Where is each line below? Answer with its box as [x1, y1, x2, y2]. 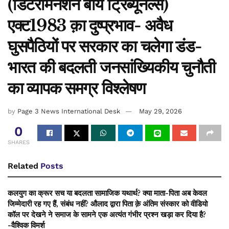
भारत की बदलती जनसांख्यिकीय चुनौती [8, 57, 216, 78]
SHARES [8, 139, 30, 146]
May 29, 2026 [139, 107, 182, 116]
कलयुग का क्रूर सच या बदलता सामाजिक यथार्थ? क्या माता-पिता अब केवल [8, 188, 207, 198]
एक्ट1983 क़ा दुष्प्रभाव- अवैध [8, 15, 173, 36]
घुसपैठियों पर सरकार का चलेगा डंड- [8, 36, 202, 57]
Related [8, 161, 38, 171]
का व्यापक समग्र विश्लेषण [8, 78, 145, 99]
